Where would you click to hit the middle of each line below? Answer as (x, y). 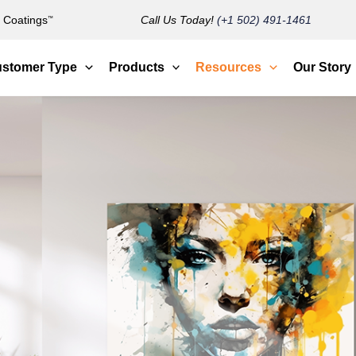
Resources (229, 67)
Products (136, 67)
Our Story (322, 67)
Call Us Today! (179, 20)
